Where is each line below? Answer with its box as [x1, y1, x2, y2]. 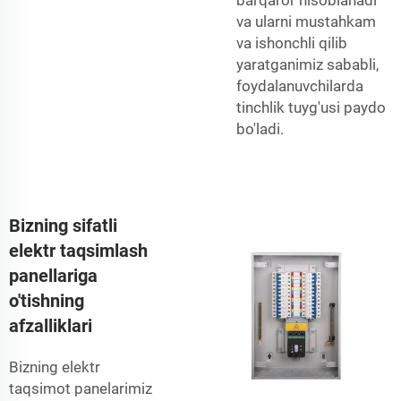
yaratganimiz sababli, [236, 55, 379, 73]
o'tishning [9, 289, 84, 311]
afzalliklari [9, 314, 92, 337]
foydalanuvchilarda [236, 76, 363, 95]
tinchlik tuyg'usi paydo [236, 98, 386, 116]
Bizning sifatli [9, 214, 117, 236]
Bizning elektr [9, 357, 100, 376]
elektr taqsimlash [9, 239, 148, 261]
